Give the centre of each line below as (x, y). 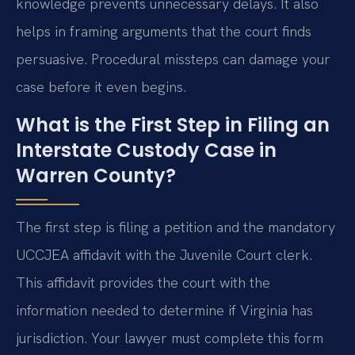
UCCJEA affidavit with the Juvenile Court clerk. (164, 254)
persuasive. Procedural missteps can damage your (173, 59)
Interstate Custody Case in (146, 150)
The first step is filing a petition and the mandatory (176, 227)
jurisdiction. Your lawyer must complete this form (170, 338)
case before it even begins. (101, 87)
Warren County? (96, 175)
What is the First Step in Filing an (173, 124)
